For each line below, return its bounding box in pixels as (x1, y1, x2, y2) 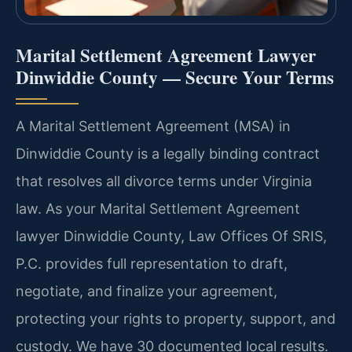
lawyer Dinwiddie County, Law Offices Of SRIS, (16, 228, 327, 245)
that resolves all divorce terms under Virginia (16, 173, 312, 190)
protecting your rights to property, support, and (16, 310, 335, 328)
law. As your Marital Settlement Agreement (16, 200, 300, 218)
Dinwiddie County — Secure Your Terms (16, 64, 334, 91)
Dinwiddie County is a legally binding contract (16, 145, 320, 163)
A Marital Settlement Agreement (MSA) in (16, 118, 291, 135)
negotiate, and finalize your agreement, (16, 283, 277, 300)
